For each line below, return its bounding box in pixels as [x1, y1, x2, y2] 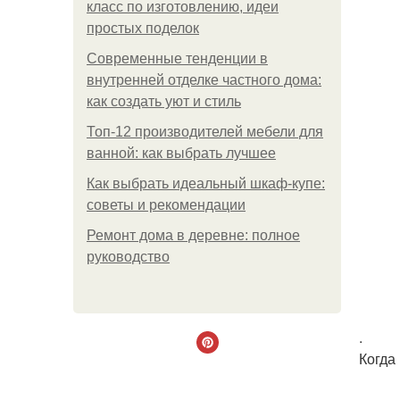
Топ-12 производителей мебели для [87, 124, 323, 139]
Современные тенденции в [87, 51, 268, 66]
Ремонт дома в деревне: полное [87, 228, 300, 243]
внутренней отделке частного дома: [87, 72, 321, 87]
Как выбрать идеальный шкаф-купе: [87, 176, 325, 191]
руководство [87, 249, 170, 264]
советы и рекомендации [87, 197, 246, 212]
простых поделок [87, 21, 199, 36]
